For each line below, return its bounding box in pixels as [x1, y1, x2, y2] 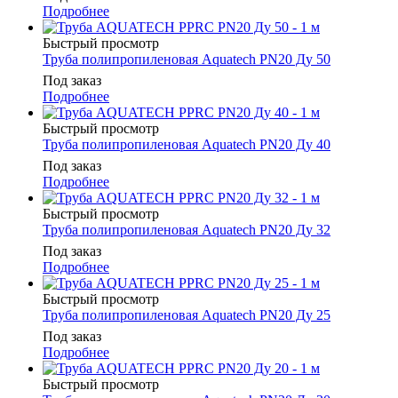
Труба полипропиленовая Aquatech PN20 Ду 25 [43, 307, 330, 323]
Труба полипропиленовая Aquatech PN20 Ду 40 [43, 137, 330, 153]
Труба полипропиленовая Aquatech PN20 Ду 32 [43, 222, 330, 238]
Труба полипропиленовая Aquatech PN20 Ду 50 [43, 52, 330, 68]
